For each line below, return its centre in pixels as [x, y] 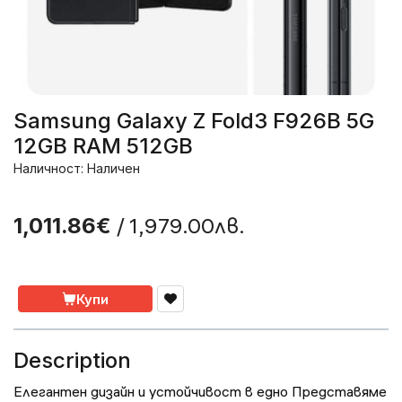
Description [72, 361]
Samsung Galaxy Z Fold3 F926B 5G [194, 121]
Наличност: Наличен [77, 169]
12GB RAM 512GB [103, 146]
